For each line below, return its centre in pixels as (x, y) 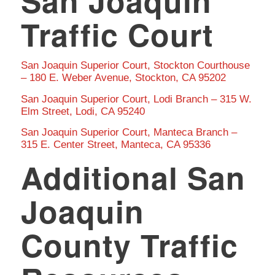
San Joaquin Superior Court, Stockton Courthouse (135, 66)
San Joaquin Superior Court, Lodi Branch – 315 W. (136, 99)
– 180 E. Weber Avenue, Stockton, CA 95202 (123, 78)
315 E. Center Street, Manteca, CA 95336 (115, 145)
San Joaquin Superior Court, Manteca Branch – (129, 133)
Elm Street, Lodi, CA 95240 (83, 111)
